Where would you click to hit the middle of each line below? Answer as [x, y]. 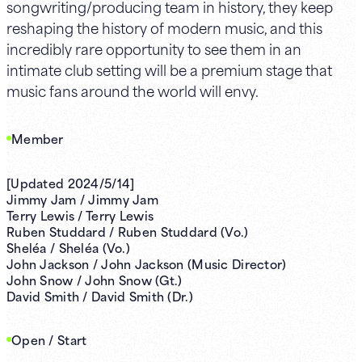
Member [37, 139]
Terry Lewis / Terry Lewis [80, 215]
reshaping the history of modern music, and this [164, 27]
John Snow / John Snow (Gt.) [95, 279]
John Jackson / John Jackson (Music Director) [147, 263]
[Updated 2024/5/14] [71, 182]
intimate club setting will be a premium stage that [169, 69]
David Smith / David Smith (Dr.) [100, 295]
